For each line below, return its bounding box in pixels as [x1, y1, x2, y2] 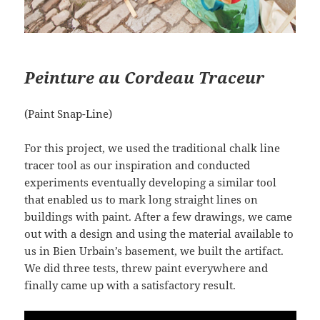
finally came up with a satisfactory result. [24, 278, 236, 293]
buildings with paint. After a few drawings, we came [24, 209, 292, 224]
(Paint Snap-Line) [24, 106, 112, 121]
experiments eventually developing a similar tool [24, 175, 276, 190]
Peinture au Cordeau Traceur [24, 66, 264, 89]
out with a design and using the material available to [24, 226, 294, 241]
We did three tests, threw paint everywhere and [24, 261, 268, 276]
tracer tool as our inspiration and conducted [24, 158, 250, 173]
